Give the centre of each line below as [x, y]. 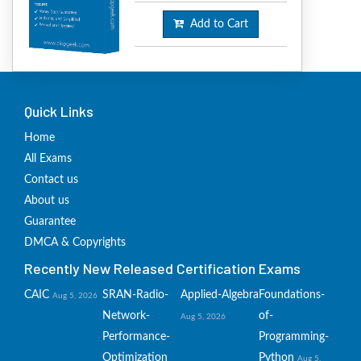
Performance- [136, 337]
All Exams [48, 159]
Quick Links [59, 112]
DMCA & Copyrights [75, 243]
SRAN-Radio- [135, 295]
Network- [126, 316]
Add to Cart [216, 24]
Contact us [51, 180]
